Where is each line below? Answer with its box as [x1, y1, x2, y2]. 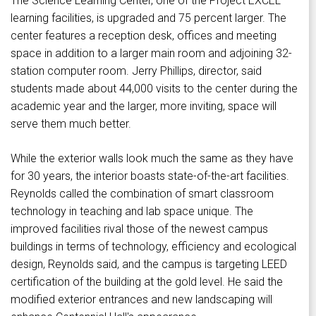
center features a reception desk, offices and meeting [11, 29, 276, 43]
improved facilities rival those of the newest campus [11, 222, 268, 236]
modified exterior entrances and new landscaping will [11, 293, 272, 307]
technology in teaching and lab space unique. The [11, 205, 253, 219]
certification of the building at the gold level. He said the [11, 275, 283, 289]
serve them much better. [11, 117, 131, 131]
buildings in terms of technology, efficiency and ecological [11, 240, 296, 254]
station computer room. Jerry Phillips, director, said [11, 64, 262, 78]
